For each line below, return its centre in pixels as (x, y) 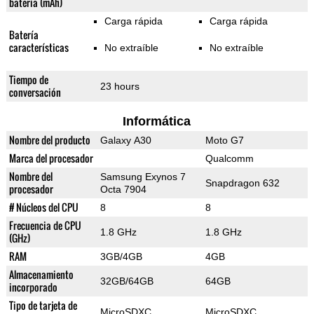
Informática (157, 122)
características (39, 48)
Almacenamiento (41, 275)
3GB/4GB (121, 257)
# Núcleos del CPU (43, 207)
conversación (35, 93)
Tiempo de (28, 80)
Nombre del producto (49, 140)
